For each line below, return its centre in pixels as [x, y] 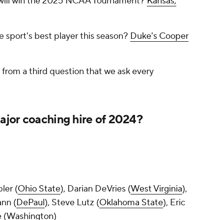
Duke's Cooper [159, 36]
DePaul [30, 203]
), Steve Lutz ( [72, 203]
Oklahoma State [131, 203]
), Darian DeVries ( [96, 189]
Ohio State [39, 189]
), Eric [174, 203]
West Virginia [156, 189]
